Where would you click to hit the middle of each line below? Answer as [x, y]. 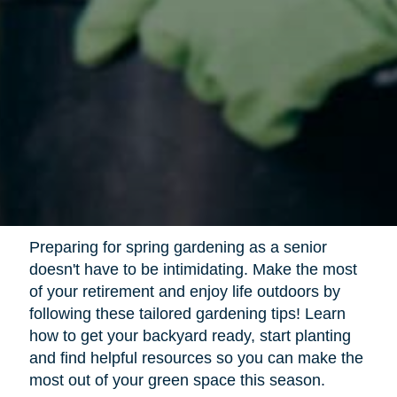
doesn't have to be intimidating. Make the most [193, 270]
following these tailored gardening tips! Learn [187, 314]
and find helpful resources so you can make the [196, 358]
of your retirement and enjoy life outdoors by [184, 292]
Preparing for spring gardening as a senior [178, 248]
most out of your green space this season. [177, 381]
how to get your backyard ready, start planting [190, 336]
